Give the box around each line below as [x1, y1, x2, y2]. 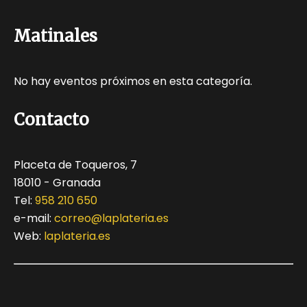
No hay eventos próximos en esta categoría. [14, 73, 252, 90]
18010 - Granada [14, 175, 101, 191]
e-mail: [14, 210, 54, 227]
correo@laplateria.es [54, 210, 169, 227]
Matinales [14, 25, 97, 47]
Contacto [14, 109, 89, 131]
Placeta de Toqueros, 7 [14, 157, 137, 173]
